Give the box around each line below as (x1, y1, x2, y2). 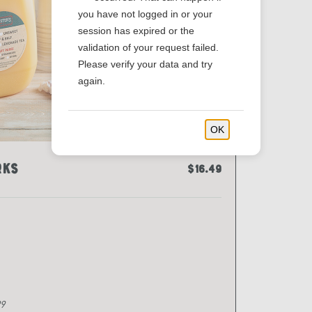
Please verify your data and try (78, 58, 212, 70)
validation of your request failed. (78, 42, 219, 54)
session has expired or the (78, 25, 194, 37)
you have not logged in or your (78, 8, 212, 20)
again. (78, 75, 105, 87)
